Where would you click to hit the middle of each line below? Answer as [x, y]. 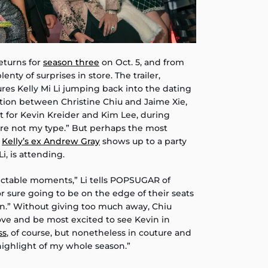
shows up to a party [143, 141]
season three [71, 63]
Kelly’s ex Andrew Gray [51, 141]
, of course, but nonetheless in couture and [99, 233]
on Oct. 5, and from [142, 63]
